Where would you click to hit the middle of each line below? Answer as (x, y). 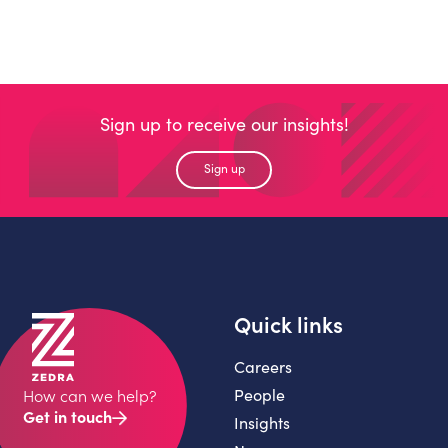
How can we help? (89, 395)
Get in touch (67, 415)
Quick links (288, 324)
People (259, 394)
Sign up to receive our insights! (224, 123)
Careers (263, 366)
